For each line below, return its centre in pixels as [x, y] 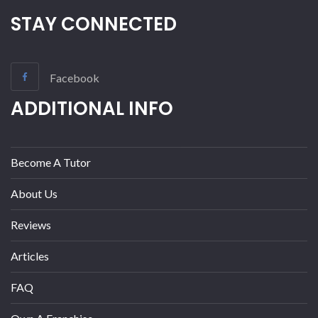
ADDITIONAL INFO [92, 109]
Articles [30, 256]
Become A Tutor [51, 163]
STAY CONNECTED [94, 24]
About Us [34, 194]
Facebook [75, 77]
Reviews [31, 225]
